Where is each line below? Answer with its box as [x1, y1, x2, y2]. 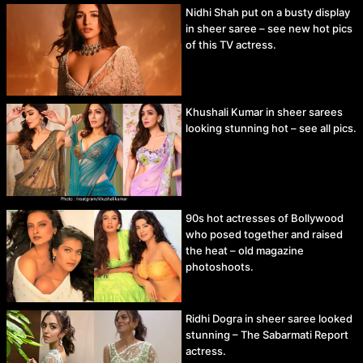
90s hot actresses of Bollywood [186, 211, 344, 225]
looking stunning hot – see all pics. [186, 122, 357, 135]
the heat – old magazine [186, 244, 304, 258]
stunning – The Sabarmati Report [186, 327, 348, 341]
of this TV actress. [186, 38, 276, 52]
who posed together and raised [186, 228, 343, 241]
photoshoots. [186, 260, 254, 274]
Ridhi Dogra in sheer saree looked [186, 311, 352, 325]
